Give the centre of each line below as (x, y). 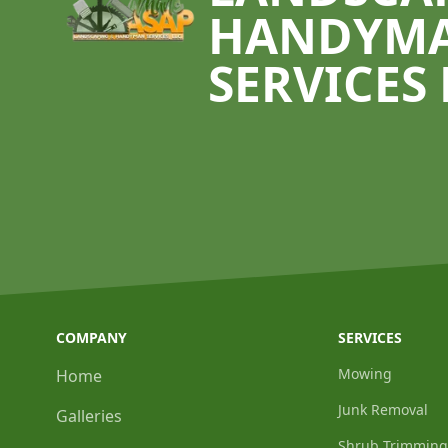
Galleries (89, 416)
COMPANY (91, 337)
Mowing (365, 373)
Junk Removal (383, 409)
